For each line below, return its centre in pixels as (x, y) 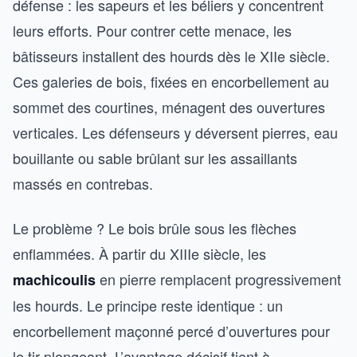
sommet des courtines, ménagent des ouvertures (169, 106)
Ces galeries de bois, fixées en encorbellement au (171, 81)
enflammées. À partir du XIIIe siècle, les (139, 253)
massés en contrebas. (83, 183)
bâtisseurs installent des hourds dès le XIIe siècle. (171, 55)
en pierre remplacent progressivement (218, 279)
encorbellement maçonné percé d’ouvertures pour (171, 330)
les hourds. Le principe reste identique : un (148, 305)
